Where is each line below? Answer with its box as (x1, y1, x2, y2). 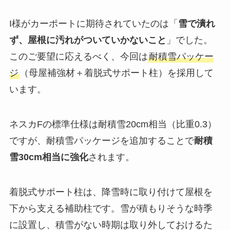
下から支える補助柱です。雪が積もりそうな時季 (9, 203, 213, 214)
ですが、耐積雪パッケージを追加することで (9, 135, 194, 146)
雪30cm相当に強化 (9, 151, 88, 162)
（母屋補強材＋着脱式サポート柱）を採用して (19, 68, 214, 79)
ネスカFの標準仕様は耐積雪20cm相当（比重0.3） (9, 119, 217, 129)
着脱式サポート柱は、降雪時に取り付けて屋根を (9, 186, 213, 197)
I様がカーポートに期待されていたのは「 (9, 18, 178, 29)
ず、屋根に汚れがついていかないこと (9, 35, 166, 46)
